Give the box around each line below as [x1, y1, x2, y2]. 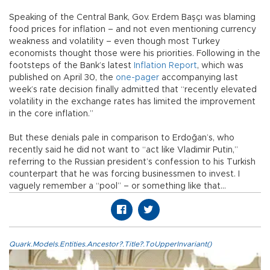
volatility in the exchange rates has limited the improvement [9, 98, 256, 107]
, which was [197, 61, 243, 71]
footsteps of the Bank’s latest [9, 61, 134, 71]
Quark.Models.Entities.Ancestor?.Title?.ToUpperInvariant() [9, 240, 212, 248]
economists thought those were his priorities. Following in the [9, 49, 260, 58]
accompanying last [159, 74, 238, 83]
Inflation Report [134, 61, 197, 71]
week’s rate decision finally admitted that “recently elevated [9, 86, 257, 95]
